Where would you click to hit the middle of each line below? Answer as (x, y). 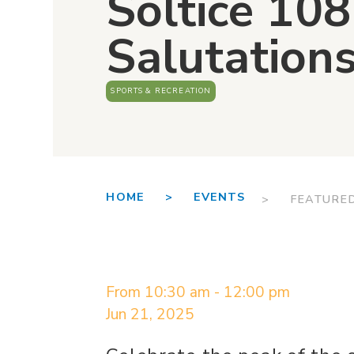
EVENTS (219, 196)
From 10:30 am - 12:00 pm (198, 292)
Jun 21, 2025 (151, 314)
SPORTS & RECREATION (161, 90)
